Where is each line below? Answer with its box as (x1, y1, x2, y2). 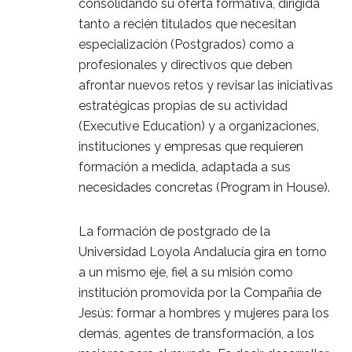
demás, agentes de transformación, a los (79, 325, 314, 341)
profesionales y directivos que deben (79, 57, 292, 72)
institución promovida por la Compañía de (79, 284, 321, 300)
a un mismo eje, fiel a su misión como (79, 264, 293, 280)
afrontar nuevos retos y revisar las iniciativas (79, 77, 333, 93)
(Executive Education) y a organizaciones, (79, 118, 319, 134)
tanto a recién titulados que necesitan (79, 16, 296, 31)
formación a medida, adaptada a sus (79, 159, 291, 174)
